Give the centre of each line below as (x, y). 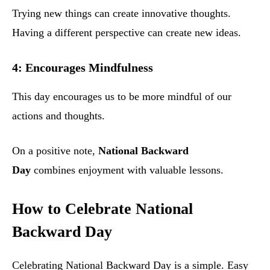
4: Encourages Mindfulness (83, 68)
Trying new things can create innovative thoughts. (121, 14)
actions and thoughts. (58, 116)
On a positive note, (55, 151)
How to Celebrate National (102, 209)
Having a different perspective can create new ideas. (127, 33)
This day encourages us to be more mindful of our (122, 97)
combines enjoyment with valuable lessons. (127, 170)
